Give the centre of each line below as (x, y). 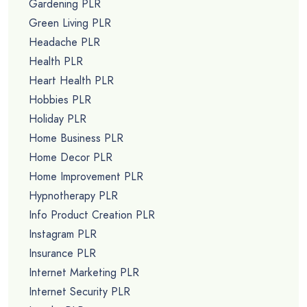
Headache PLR (64, 42)
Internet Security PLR (79, 292)
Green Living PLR (70, 23)
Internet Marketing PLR (84, 273)
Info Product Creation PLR (92, 215)
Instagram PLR (63, 234)
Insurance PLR (62, 254)
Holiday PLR (58, 119)
